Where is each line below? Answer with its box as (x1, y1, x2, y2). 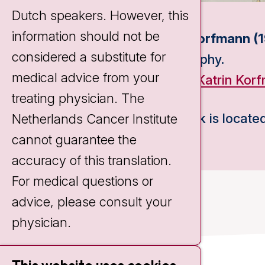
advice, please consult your (12, 194, 172, 209)
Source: (147, 72, 196, 88)
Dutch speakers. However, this (12, 8, 189, 23)
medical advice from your (12, 70, 159, 85)
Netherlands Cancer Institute (12, 111, 177, 127)
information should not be (12, 28, 160, 44)
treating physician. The (12, 91, 144, 106)
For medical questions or (12, 173, 153, 189)
